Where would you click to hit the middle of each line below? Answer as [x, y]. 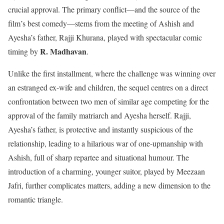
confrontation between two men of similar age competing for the [108, 101]
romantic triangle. [35, 199]
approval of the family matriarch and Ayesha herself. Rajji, [99, 115]
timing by [24, 51]
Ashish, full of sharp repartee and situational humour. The [98, 157]
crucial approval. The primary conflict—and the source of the [104, 9]
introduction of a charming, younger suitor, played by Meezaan [106, 171]
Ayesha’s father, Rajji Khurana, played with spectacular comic [105, 37]
